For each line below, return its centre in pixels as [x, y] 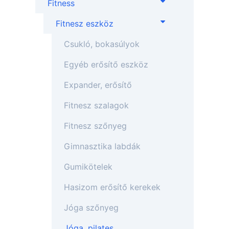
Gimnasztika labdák [102, 146]
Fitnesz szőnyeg [96, 126]
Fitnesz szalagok [97, 105]
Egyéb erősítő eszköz [106, 64]
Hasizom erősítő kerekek [112, 187]
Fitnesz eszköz [85, 24]
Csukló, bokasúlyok [102, 44]
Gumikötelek [88, 167]
